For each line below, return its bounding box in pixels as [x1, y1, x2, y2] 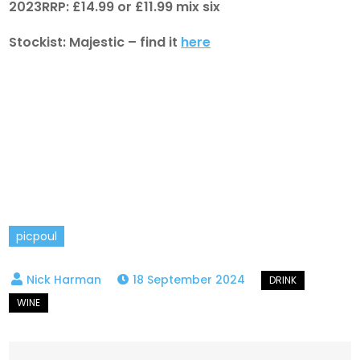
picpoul [16, 227, 58, 244]
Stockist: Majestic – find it [9, 32, 182, 51]
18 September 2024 [133, 271, 246, 288]
